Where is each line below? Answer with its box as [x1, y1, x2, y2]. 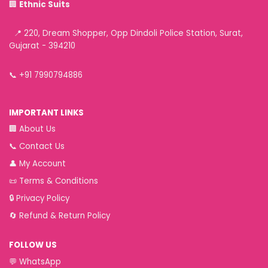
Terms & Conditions [19, 175, 98, 187]
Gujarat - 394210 [9, 40, 75, 52]
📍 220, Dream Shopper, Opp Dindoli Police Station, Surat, [9, 28, 243, 39]
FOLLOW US [9, 239, 57, 251]
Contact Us [19, 141, 65, 153]
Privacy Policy [16, 193, 69, 205]
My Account [19, 158, 66, 170]
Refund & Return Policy [19, 210, 110, 222]
